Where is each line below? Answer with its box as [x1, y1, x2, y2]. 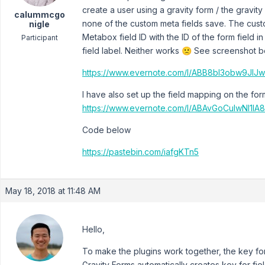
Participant [21, 33, 58, 42]
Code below [82, 125, 131, 135]
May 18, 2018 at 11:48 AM [5, 186, 101, 196]
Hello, [82, 224, 105, 234]
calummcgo [14, 9, 65, 20]
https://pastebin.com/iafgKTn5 [82, 147, 199, 157]
